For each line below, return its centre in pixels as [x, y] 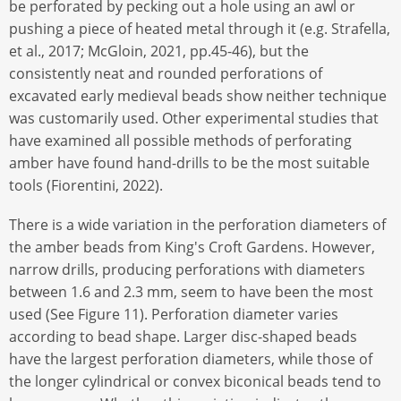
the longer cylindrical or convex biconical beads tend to [195, 382]
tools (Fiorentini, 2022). [86, 186]
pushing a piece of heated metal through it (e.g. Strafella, [200, 29]
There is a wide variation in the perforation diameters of [197, 225]
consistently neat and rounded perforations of [166, 74]
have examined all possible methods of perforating [180, 141]
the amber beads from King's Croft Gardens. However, [192, 247]
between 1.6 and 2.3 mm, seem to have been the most [191, 292]
